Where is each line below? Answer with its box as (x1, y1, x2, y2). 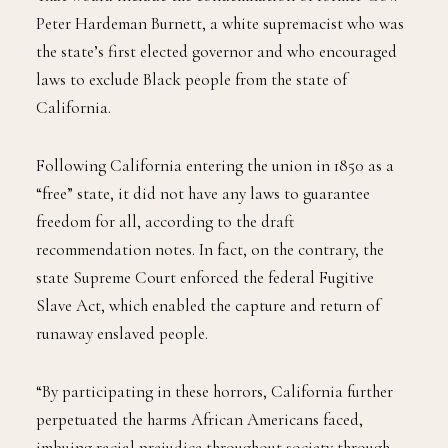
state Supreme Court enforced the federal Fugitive (36, 267, 374, 289)
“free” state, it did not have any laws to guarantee (36, 183, 370, 205)
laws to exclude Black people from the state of (36, 69, 347, 91)
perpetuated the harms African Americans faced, (36, 409, 363, 431)
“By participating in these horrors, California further (36, 381, 393, 403)
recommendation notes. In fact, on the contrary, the (36, 239, 384, 261)
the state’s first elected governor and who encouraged (36, 41, 397, 63)
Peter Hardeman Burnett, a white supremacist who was (36, 13, 404, 35)
